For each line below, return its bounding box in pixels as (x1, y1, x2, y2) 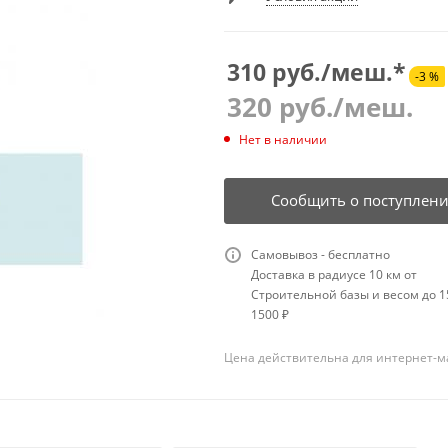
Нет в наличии (239, 131, 327, 148)
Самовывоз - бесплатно (251, 246, 390, 263)
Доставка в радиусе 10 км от (251, 266, 417, 283)
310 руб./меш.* (227, 57, 406, 88)
